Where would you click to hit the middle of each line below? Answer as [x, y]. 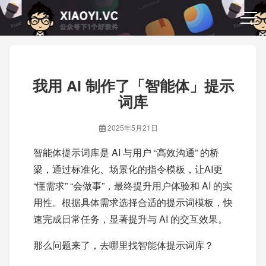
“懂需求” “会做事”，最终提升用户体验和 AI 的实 [133, 186]
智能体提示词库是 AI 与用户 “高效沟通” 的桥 [126, 152]
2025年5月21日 [136, 127]
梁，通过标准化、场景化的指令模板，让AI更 [128, 169]
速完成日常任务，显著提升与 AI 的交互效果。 [130, 219]
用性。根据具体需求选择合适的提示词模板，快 [133, 202]
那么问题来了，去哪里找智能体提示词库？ [123, 245]
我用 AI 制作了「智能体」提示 [133, 85]
